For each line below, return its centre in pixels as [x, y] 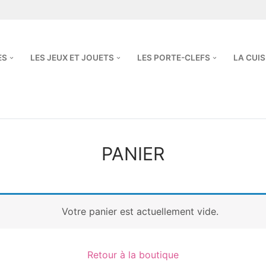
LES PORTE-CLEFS [174, 58]
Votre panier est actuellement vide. [140, 211]
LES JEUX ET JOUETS [72, 58]
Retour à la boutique [133, 254]
